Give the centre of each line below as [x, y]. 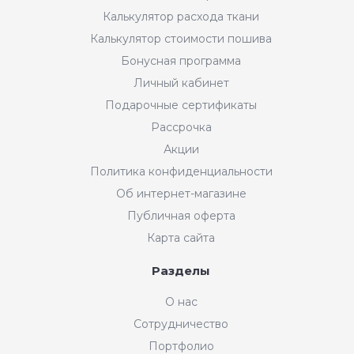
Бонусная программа [181, 60]
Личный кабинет [181, 83]
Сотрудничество [181, 324]
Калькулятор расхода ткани [181, 16]
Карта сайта [181, 237]
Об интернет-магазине [181, 193]
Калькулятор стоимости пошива [181, 38]
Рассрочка [181, 127]
